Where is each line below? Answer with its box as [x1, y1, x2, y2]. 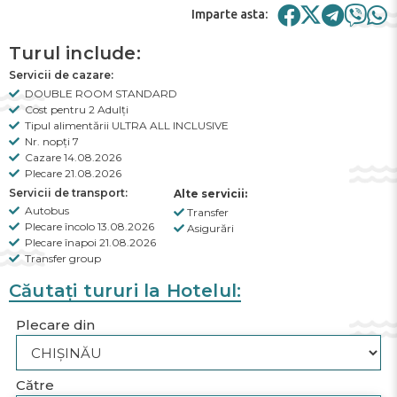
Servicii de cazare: [9, 68, 113, 82]
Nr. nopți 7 [22, 135, 79, 148]
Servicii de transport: [9, 186, 128, 199]
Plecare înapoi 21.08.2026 [22, 236, 156, 249]
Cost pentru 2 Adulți [22, 103, 128, 116]
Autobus [22, 204, 69, 217]
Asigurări [187, 222, 234, 235]
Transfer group [22, 252, 101, 265]
